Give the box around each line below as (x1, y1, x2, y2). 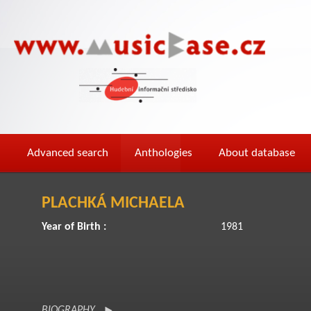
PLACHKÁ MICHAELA (42, 195, 185, 212)
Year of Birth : (42, 221, 106, 233)
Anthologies (135, 147, 192, 159)
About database (219, 147, 295, 159)
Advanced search (27, 147, 108, 159)
